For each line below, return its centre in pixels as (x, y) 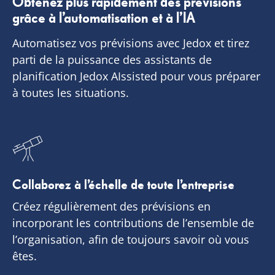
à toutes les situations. (71, 93)
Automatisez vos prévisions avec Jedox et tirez (131, 43)
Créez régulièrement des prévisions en (112, 206)
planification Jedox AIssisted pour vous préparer (137, 76)
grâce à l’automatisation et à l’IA (104, 18)
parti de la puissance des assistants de (112, 60)
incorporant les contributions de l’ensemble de (134, 223)
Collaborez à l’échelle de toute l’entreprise (124, 184)
